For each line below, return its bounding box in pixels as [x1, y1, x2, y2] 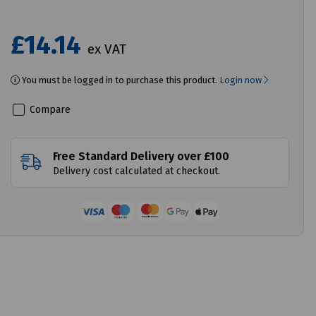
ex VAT [87, 40, 127, 57]
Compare [27, 103, 71, 116]
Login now [219, 74, 265, 85]
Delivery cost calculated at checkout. [53, 164, 221, 177]
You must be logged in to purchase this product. [20, 74, 220, 85]
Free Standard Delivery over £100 [53, 149, 230, 163]
